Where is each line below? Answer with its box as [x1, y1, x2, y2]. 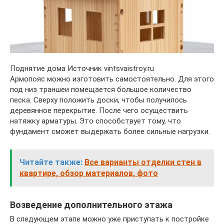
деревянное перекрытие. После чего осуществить [10, 106, 188, 115]
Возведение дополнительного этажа [10, 199, 172, 210]
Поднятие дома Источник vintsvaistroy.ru [10, 64, 154, 73]
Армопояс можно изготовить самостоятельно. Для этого [10, 74, 214, 84]
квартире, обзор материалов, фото [19, 168, 158, 178]
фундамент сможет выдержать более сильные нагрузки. [10, 127, 210, 136]
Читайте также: [19, 157, 82, 167]
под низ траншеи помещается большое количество [10, 85, 191, 94]
